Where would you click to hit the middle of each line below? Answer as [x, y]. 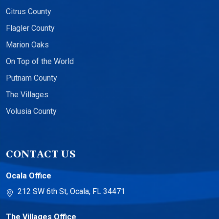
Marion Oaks [27, 45]
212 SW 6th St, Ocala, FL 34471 [71, 192]
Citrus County [29, 12]
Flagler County [30, 28]
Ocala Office [29, 176]
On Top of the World [40, 62]
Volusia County [31, 111]
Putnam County [32, 78]
